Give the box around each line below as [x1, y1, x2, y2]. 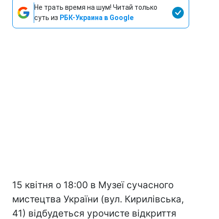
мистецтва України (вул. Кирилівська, [12, 194, 184, 205]
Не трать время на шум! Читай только [34, 3, 157, 12]
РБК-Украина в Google [60, 14, 133, 22]
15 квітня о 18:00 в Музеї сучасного [12, 179, 174, 191]
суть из [34, 14, 60, 22]
